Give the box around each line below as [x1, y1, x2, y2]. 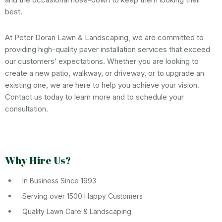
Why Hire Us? [5, 153, 71, 167]
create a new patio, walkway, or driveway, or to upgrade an [5, 68, 204, 78]
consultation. [5, 104, 48, 113]
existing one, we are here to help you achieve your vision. [5, 80, 199, 90]
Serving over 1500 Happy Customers [22, 191, 143, 200]
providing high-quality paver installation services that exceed [5, 44, 210, 54]
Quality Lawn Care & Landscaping [22, 207, 131, 216]
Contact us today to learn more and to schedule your [5, 92, 184, 102]
